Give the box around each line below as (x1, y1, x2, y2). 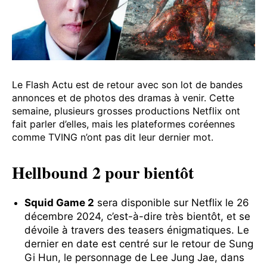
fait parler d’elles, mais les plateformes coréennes (12, 118, 235, 131)
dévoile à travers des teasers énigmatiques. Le (24, 224, 249, 237)
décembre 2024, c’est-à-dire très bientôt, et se (24, 210, 250, 223)
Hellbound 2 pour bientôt (12, 160, 194, 185)
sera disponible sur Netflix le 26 (94, 197, 249, 209)
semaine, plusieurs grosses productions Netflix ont (12, 105, 240, 117)
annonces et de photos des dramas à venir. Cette (12, 92, 234, 104)
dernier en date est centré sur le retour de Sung (24, 238, 253, 250)
